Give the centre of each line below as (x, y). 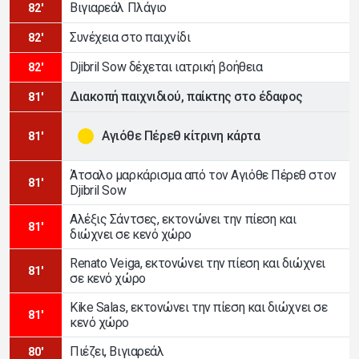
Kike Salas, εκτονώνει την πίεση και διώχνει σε (199, 307)
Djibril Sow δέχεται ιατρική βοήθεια (166, 67)
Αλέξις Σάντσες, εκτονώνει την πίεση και (183, 219)
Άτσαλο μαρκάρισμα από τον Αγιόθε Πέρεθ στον (203, 175)
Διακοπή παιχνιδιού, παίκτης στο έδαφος (186, 97)
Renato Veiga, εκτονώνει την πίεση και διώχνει (198, 263)
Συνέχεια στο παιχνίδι (130, 38)
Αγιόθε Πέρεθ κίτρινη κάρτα (181, 136)
